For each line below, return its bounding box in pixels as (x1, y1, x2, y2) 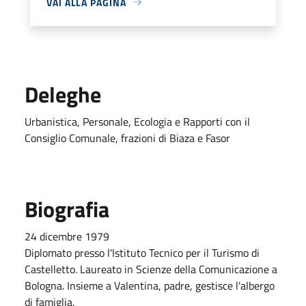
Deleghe (25, 77, 101, 111)
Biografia (25, 192, 109, 225)
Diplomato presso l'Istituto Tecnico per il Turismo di (25, 244, 260, 261)
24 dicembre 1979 (25, 227, 109, 245)
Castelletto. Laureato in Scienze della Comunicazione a (25, 260, 277, 277)
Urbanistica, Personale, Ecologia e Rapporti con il (25, 113, 250, 130)
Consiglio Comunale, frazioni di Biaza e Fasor (25, 129, 230, 146)
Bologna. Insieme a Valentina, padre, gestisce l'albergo (25, 277, 275, 294)
